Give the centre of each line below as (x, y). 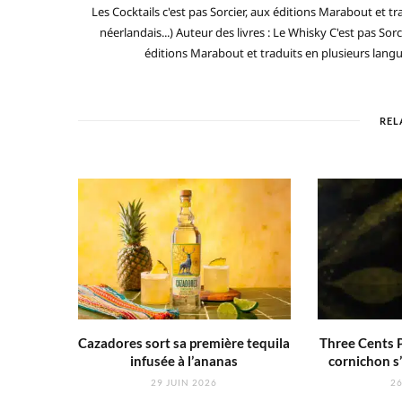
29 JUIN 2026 (184, 383)
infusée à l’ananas (184, 361)
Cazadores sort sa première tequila (184, 343)
